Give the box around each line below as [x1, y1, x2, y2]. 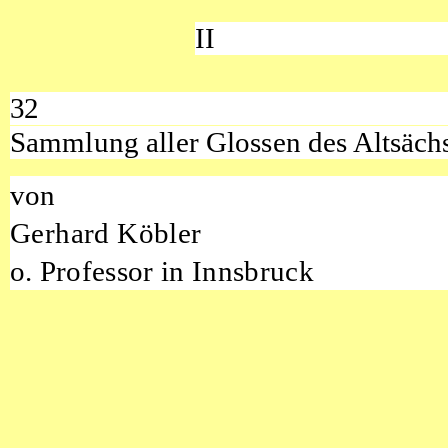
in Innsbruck [161, 254, 314, 287]
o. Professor [9, 254, 161, 287]
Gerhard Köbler [9, 216, 202, 249]
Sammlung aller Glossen [9, 126, 308, 159]
